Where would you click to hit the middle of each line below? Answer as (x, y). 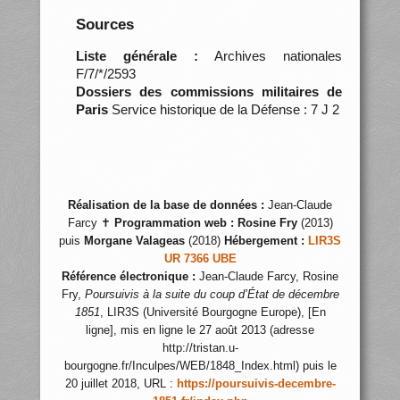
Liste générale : (137, 55)
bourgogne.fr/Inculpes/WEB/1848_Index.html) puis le (200, 366)
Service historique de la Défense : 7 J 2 (223, 109)
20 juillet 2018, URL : (121, 384)
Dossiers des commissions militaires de (209, 91)
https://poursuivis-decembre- (256, 384)
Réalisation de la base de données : (166, 205)
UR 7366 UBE (200, 259)
